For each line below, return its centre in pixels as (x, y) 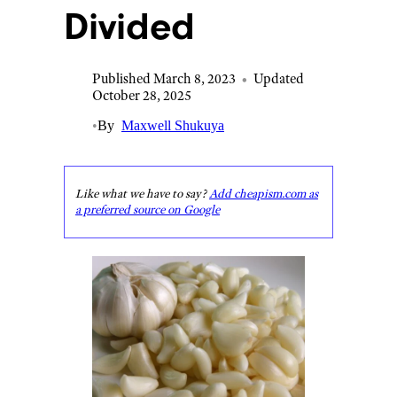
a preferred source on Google (148, 210)
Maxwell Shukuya (173, 125)
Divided (129, 27)
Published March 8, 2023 (164, 78)
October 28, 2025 (142, 95)
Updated (279, 78)
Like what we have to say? (142, 194)
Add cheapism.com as (264, 194)
